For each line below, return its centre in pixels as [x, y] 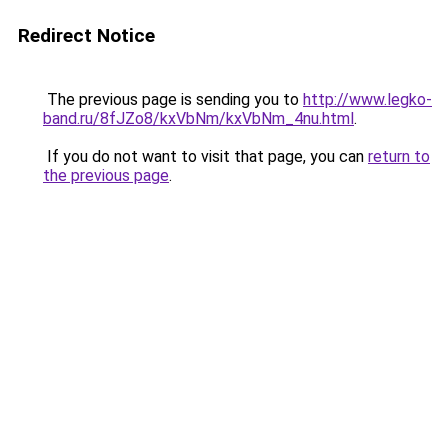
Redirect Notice [86, 35]
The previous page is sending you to [173, 99]
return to [399, 156]
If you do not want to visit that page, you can [205, 156]
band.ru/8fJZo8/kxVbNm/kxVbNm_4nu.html [198, 118]
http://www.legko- [367, 99]
